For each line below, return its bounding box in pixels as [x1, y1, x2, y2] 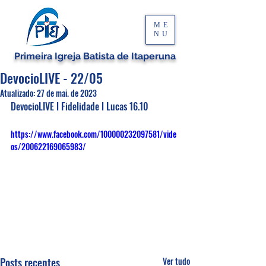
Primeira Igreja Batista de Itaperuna [14, 50, 176, 62]
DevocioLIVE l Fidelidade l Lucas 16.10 [11, 99, 148, 113]
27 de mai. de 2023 [37, 87, 97, 99]
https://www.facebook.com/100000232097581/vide [11, 128, 176, 140]
